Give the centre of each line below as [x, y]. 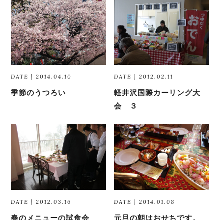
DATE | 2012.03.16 [41, 202]
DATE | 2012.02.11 [144, 76]
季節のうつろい [39, 92]
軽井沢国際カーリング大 [157, 92]
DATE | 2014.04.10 [41, 76]
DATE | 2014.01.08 [145, 202]
